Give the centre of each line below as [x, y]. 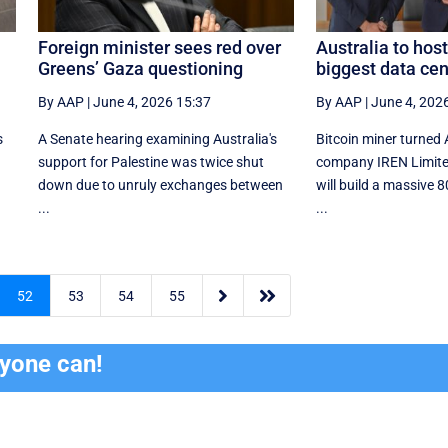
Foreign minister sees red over [159, 47]
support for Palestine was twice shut [150, 161]
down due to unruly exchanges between [160, 184]
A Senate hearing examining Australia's [157, 138]
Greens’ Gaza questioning [140, 68]
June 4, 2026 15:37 [151, 101]
